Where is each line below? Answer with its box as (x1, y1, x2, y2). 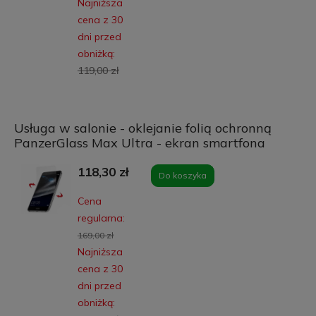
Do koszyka (159, 170, 207, 181)
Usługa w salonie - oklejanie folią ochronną (13, 120, 272, 137)
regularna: (77, 212, 125, 225)
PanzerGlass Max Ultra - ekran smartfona (13, 135, 265, 152)
